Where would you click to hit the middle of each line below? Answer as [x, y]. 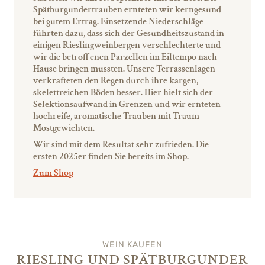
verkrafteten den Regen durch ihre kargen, [116, 80]
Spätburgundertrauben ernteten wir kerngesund [127, 9]
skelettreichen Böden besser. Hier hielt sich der [123, 92]
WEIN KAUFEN [132, 244]
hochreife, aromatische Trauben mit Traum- [118, 116]
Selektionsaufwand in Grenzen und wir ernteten [127, 104]
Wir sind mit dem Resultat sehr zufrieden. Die [121, 144]
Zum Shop [53, 173]
